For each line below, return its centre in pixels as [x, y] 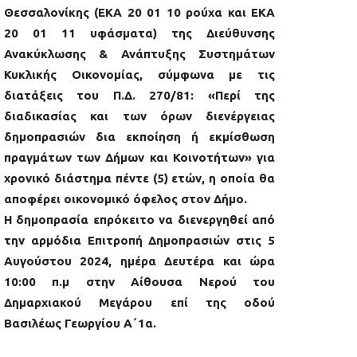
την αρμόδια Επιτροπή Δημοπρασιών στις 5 [139, 241]
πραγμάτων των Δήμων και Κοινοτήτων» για [139, 158]
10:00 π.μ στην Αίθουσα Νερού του [139, 282]
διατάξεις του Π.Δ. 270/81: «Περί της [139, 96]
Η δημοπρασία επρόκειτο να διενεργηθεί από [139, 220]
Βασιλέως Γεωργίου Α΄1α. [80, 324]
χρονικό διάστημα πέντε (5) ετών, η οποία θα [139, 178]
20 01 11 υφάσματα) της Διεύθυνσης [139, 33]
